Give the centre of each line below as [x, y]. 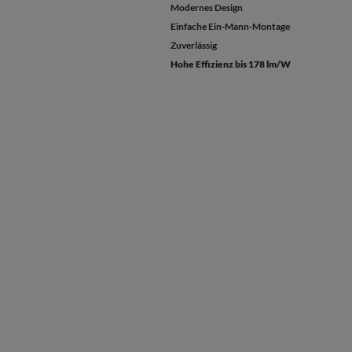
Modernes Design [207, 7]
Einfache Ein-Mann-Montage [230, 26]
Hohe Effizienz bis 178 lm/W [231, 64]
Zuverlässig [194, 45]
